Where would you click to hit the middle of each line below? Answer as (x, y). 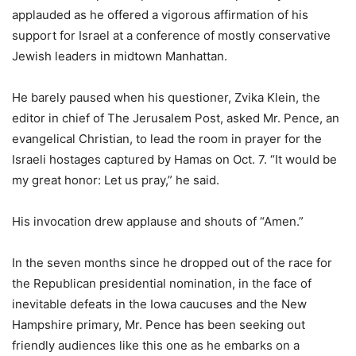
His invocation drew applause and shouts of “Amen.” (158, 221)
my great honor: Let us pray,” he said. (116, 180)
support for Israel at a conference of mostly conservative (171, 35)
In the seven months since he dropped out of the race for (172, 263)
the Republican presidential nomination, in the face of (162, 283)
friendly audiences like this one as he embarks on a (156, 345)
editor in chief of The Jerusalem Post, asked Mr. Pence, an (176, 118)
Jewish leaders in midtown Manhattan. (120, 56)
